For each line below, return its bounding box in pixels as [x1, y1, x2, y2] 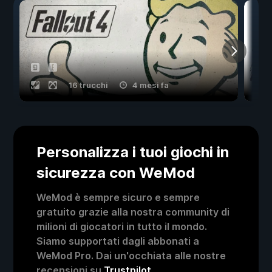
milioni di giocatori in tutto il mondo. [36, 220, 207, 233]
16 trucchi [69, 80, 108, 90]
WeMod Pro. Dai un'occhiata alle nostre [36, 250, 226, 262]
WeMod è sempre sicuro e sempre [36, 191, 200, 204]
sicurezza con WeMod [36, 164, 195, 182]
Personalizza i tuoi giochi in [36, 143, 229, 161]
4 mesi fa [132, 80, 169, 90]
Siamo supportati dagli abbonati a [36, 235, 199, 248]
